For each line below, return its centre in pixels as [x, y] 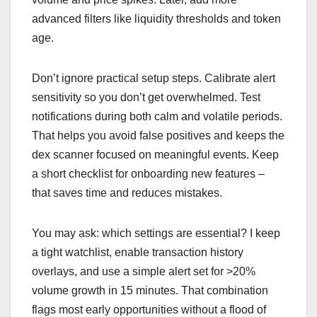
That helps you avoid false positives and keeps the [158, 135]
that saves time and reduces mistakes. [127, 192]
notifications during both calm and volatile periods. [157, 116]
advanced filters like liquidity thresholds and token [156, 18]
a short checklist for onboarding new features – [148, 173]
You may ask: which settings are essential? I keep [156, 233]
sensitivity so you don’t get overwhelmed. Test [146, 97]
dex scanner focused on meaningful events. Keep [155, 154]
